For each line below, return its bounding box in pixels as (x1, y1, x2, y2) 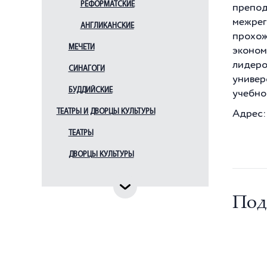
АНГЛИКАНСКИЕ (80, 22, 134, 30)
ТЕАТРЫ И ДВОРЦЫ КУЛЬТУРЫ (56, 108, 156, 116)
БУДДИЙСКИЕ (68, 86, 113, 94)
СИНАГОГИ (68, 65, 105, 73)
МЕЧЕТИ (68, 44, 95, 51)
